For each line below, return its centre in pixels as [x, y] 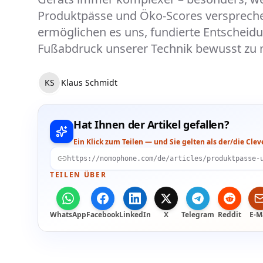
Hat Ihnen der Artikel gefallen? [151, 125]
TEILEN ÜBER [78, 175]
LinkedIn [135, 215]
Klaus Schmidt [89, 83]
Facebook [103, 215]
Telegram [198, 215]
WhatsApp [68, 215]
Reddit [230, 215]
